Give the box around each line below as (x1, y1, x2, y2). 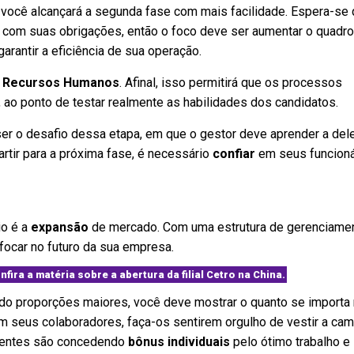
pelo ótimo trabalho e (230, 334, 351, 349)
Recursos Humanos (2, 75, 120, 90)
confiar (213, 146, 256, 161)
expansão (31, 220, 89, 235)
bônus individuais (128, 334, 231, 349)
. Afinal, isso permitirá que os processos (119, 75, 343, 90)
